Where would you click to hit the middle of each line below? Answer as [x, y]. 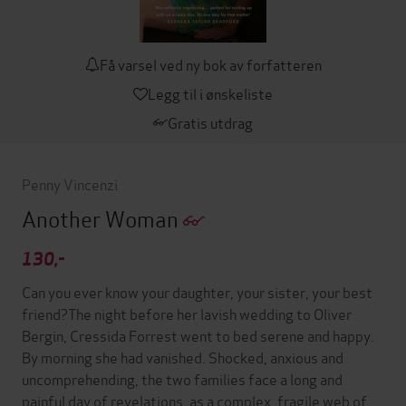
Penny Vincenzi [70, 184]
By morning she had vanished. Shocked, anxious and [183, 357]
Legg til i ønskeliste [210, 93]
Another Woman [102, 218]
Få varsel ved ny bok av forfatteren [210, 64]
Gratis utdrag [210, 122]
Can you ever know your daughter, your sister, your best [197, 292]
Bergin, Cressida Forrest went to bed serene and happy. [198, 335]
